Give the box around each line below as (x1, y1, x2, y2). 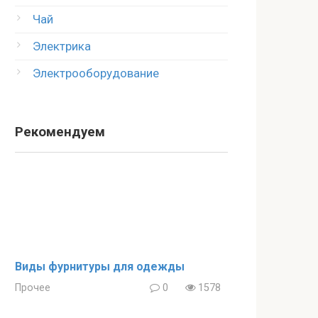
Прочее (15, 282, 50, 295)
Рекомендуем (15, 124, 105, 140)
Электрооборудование (33, 66, 159, 80)
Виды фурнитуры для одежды (15, 260, 185, 274)
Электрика (33, 39, 91, 53)
